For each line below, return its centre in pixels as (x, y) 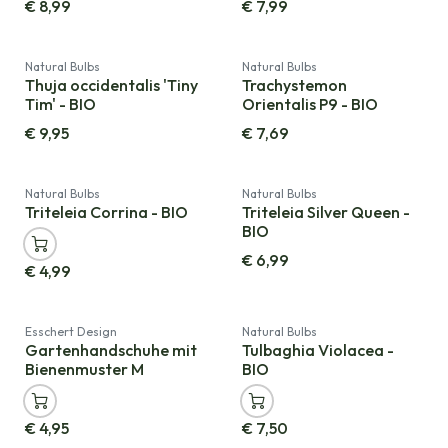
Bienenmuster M (84, 368)
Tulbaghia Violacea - (317, 349)
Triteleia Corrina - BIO (106, 211)
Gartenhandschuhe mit (111, 349)
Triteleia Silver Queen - (325, 211)
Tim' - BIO (60, 103)
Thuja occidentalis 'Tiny (111, 84)
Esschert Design (71, 331)
